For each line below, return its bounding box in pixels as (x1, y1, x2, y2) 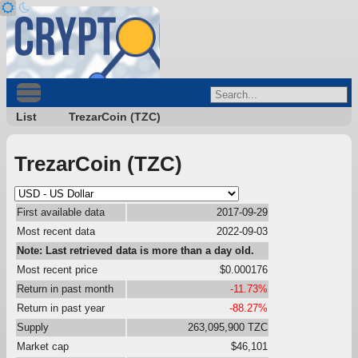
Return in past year (17, 301, 105, 314)
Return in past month (17, 282, 113, 295)
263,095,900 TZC (188, 320, 268, 333)
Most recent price (17, 263, 97, 276)
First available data (17, 205, 105, 218)
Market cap (17, 340, 69, 352)
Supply (17, 320, 49, 333)
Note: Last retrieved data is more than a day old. (17, 244, 254, 257)
